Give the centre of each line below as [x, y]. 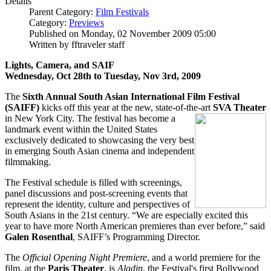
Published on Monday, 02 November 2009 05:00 [122, 33]
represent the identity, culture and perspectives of [97, 204]
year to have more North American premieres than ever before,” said [135, 226]
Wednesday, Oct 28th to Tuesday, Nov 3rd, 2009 [103, 76]
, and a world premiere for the [204, 257]
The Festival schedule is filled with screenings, [93, 182]
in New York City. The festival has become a [90, 118]
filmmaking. [28, 162]
